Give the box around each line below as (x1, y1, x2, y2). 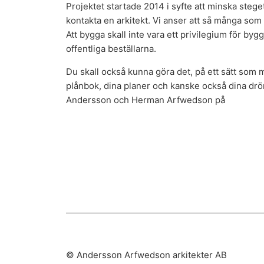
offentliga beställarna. (66, 42, 156, 54)
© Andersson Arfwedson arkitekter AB (66, 249, 227, 260)
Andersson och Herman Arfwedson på (66, 94, 227, 105)
